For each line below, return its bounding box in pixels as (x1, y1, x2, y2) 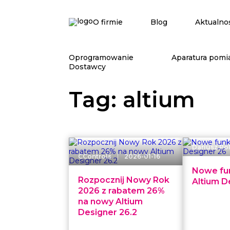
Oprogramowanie (69, 52, 134, 62)
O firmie (93, 17, 123, 27)
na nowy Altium (78, 197, 143, 206)
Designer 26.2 (78, 207, 138, 217)
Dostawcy (69, 62, 106, 71)
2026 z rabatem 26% (78, 186, 165, 196)
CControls (78, 152, 112, 160)
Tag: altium (69, 86, 196, 113)
